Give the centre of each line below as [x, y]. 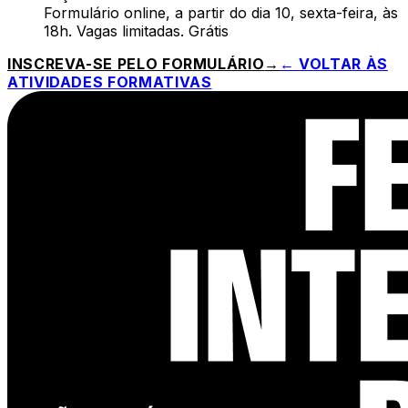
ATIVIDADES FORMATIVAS [110, 82]
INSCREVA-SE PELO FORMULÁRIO [136, 64]
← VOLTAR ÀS [333, 64]
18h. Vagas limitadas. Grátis [136, 31]
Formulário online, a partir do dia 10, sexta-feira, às [221, 13]
